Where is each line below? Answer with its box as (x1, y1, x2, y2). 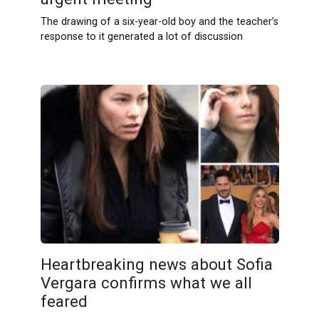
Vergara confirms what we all (40, 273, 252, 293)
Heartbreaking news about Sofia (40, 255, 273, 274)
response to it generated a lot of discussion (40, 31, 243, 43)
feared (40, 292, 88, 311)
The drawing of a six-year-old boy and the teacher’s (40, 16, 278, 28)
